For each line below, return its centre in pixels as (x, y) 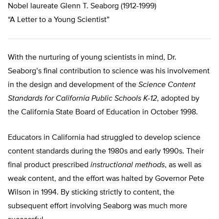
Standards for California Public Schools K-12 (82, 99)
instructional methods (128, 165)
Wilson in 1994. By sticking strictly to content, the (91, 193)
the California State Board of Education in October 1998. (103, 113)
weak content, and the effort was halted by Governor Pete (106, 179)
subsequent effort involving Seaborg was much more (98, 207)
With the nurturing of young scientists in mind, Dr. (92, 58)
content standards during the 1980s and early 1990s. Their (106, 152)
